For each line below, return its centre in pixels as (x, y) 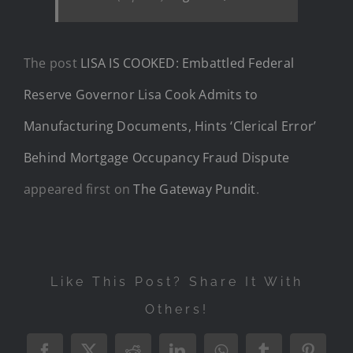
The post (52, 63)
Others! (176, 309)
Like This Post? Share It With (176, 281)
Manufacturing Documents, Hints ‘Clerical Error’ (170, 126)
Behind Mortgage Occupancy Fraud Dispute (157, 157)
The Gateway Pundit (195, 189)
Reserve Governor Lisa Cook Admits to (141, 94)
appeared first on (79, 189)
